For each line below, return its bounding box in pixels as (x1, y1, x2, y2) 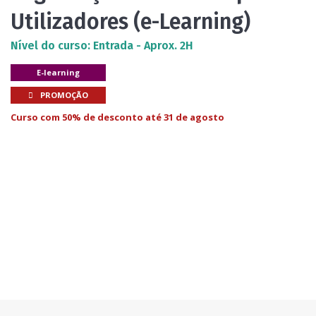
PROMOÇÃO (38, 90, 88, 101)
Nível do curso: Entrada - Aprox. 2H (11, 38, 193, 52)
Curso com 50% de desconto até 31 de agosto (11, 111, 224, 124)
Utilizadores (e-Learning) (11, 9, 250, 35)
